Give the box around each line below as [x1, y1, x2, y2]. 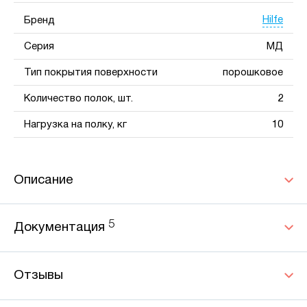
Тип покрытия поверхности [24, 67, 158, 77]
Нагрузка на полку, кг [24, 119, 127, 130]
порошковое [223, 67, 283, 77]
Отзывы [14, 269, 63, 282]
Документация [14, 221, 108, 234]
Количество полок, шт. [24, 93, 133, 103]
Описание [14, 173, 73, 186]
